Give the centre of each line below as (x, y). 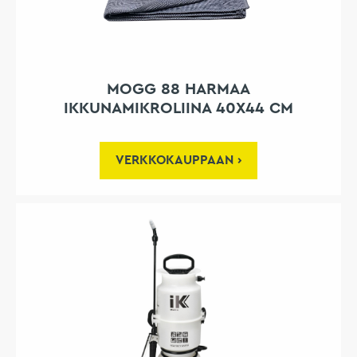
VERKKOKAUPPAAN (175, 161)
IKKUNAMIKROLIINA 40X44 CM (178, 109)
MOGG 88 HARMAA (178, 90)
